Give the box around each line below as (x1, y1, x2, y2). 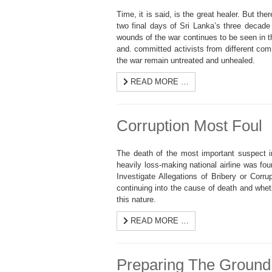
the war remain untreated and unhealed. (117, 56, 255, 65)
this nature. (117, 195, 156, 204)
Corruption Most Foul (117, 117, 262, 135)
